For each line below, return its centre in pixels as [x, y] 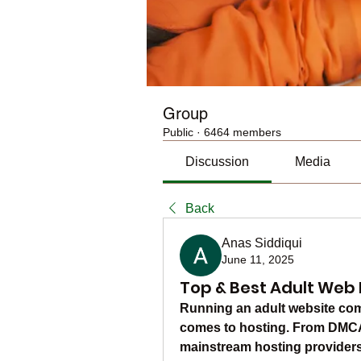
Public [178, 132]
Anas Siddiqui [262, 243]
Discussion [218, 162]
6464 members [243, 132]
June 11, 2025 [258, 259]
